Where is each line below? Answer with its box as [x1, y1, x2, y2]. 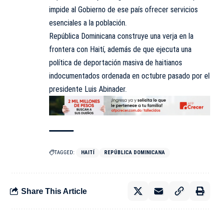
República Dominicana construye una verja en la [49, 31, 193, 41]
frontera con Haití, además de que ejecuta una [49, 44, 192, 54]
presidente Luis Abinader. [49, 84, 129, 94]
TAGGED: [55, 149, 75, 156]
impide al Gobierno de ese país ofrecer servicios [49, 4, 198, 14]
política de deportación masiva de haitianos [49, 57, 182, 67]
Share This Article [21, 187, 87, 195]
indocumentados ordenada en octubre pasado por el [49, 71, 210, 81]
